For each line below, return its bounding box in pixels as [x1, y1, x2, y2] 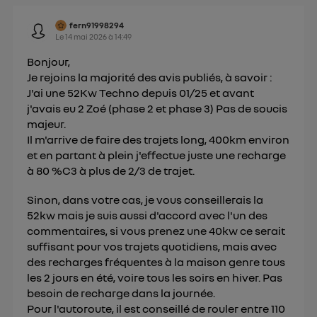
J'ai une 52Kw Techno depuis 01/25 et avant [27, 86, 255, 100]
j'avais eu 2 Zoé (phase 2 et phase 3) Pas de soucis [27, 101, 288, 116]
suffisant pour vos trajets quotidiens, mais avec [27, 239, 277, 254]
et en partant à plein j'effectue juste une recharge [27, 148, 287, 163]
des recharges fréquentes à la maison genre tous [27, 255, 286, 270]
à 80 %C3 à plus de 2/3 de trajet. [27, 163, 195, 178]
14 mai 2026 [65, 32, 108, 42]
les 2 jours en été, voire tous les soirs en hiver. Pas [27, 270, 283, 285]
